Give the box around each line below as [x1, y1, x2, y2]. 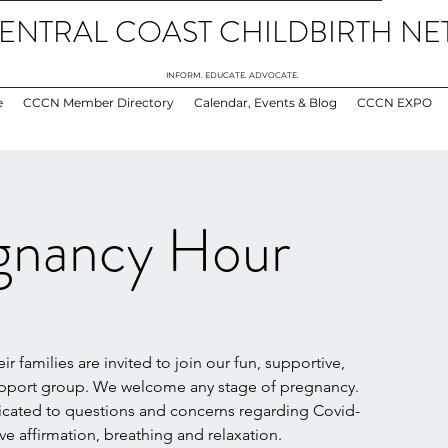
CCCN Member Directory [22, 95, 174, 110]
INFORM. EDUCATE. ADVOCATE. [165, 70, 299, 80]
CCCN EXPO [356, 95, 432, 110]
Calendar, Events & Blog [193, 95, 337, 110]
